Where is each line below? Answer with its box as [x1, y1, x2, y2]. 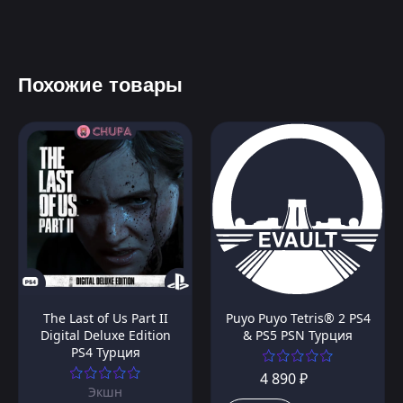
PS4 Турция [70, 344, 140, 362]
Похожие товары [18, 70, 183, 101]
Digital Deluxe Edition [40, 327, 171, 345]
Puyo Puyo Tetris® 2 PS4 [225, 309, 371, 327]
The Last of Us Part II [42, 309, 168, 327]
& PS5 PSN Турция [243, 327, 353, 345]
